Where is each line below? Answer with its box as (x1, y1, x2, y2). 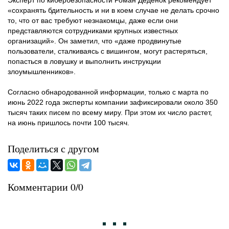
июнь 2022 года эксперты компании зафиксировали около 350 (8, 98, 218, 107)
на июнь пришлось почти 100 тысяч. (8, 119, 129, 127)
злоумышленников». (8, 67, 76, 76)
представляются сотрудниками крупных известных (8, 27, 178, 35)
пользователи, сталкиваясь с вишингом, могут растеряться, (8, 47, 208, 56)
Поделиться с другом (8, 142, 99, 156)
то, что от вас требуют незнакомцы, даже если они (8, 16, 178, 25)
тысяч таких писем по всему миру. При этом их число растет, (8, 108, 212, 117)
